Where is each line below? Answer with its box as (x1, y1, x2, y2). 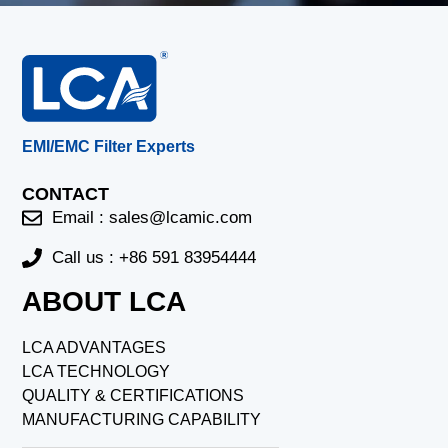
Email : (52, 208, 110, 228)
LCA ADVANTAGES (22, 339, 167, 357)
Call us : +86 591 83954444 (52, 248, 257, 268)
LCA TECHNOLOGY (22, 363, 171, 381)
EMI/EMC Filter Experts (22, 138, 196, 156)
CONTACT (22, 184, 110, 205)
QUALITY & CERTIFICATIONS (22, 387, 245, 405)
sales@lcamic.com (109, 208, 253, 228)
